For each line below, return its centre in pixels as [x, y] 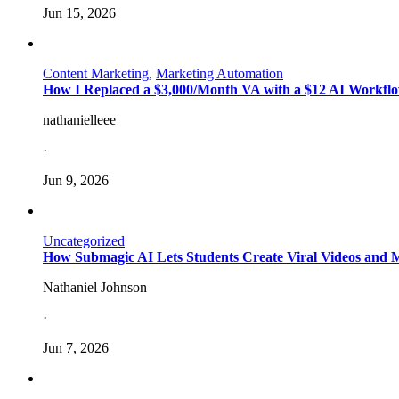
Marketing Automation [220, 73]
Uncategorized [84, 240]
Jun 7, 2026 [76, 347]
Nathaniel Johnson [95, 287]
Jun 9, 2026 [76, 180]
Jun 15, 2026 [79, 12]
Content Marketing [96, 73]
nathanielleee [79, 119]
